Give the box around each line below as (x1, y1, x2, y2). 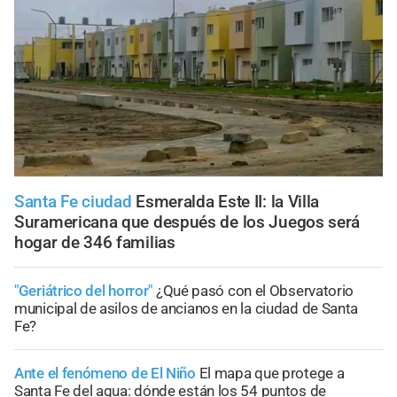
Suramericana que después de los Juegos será (14, 212, 361, 233)
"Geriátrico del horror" (14, 282, 153, 300)
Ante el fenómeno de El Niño (14, 364, 196, 383)
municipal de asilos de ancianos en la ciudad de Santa (14, 300, 359, 318)
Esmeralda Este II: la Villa (136, 191, 320, 213)
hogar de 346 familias (14, 232, 175, 253)
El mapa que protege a (198, 364, 345, 383)
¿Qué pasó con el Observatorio (155, 282, 354, 300)
